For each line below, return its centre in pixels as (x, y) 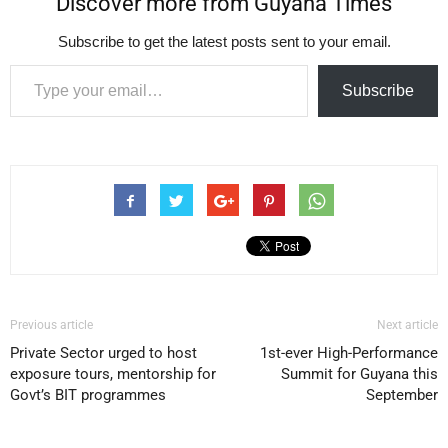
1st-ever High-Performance (349, 352)
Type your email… (34, 63)
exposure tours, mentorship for (113, 373)
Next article (407, 324)
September (402, 394)
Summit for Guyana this (359, 373)
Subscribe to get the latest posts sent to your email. (224, 41)
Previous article (51, 324)
